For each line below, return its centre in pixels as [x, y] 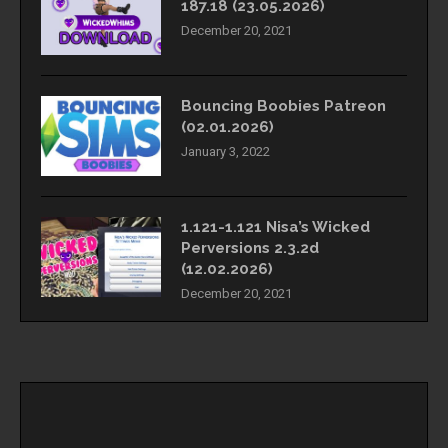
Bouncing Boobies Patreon [283, 106]
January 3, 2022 [225, 152]
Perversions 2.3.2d [250, 248]
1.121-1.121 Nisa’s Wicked [275, 227]
